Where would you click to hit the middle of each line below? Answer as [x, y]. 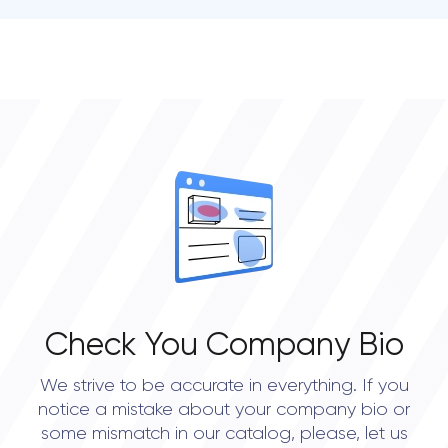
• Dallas [71, 20]
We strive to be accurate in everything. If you [224, 386]
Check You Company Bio [224, 346]
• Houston [79, 60]
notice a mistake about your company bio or [224, 410]
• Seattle [76, 100]
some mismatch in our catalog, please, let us [224, 434]
